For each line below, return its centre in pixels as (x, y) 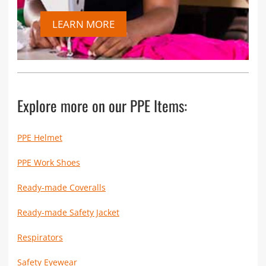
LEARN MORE (83, 24)
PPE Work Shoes (48, 162)
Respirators (40, 237)
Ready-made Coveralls (61, 187)
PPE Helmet (39, 137)
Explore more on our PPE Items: (102, 105)
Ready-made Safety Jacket (68, 212)
